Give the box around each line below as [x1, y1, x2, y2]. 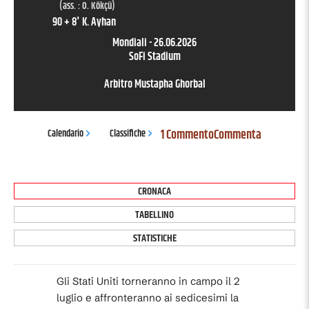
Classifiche [110, 126, 146, 141]
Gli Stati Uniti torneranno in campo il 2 [57, 275, 240, 288]
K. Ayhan [82, 14, 117, 32]
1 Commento [161, 125, 214, 145]
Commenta [214, 125, 261, 145]
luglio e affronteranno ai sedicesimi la [57, 291, 239, 305]
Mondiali [112, 34, 147, 52]
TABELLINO [135, 207, 174, 223]
